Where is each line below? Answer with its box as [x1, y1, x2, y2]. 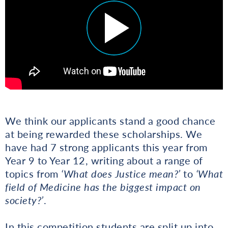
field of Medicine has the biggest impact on [5, 180, 201, 193]
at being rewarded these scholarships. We [5, 127, 202, 140]
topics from [5, 167, 59, 180]
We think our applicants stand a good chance [5, 114, 216, 127]
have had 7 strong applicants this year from [5, 140, 208, 153]
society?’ [5, 193, 44, 206]
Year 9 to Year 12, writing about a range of [5, 154, 203, 166]
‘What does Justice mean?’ [58, 167, 181, 180]
